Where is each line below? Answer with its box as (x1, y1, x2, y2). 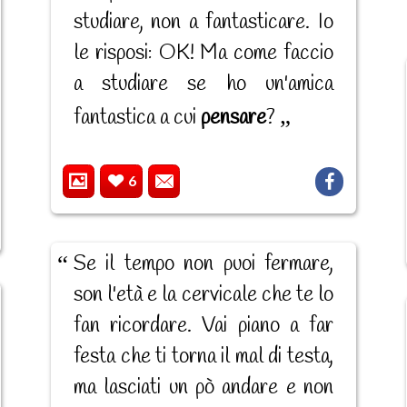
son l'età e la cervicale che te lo (73, 281, 333, 309)
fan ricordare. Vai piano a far (73, 312, 333, 340)
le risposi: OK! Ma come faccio (73, 40, 333, 68)
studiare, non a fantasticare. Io (73, 9, 333, 37)
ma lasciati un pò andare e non (73, 373, 333, 402)
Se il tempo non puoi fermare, (73, 250, 333, 278)
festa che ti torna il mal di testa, (73, 342, 333, 371)
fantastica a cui (73, 104, 201, 133)
